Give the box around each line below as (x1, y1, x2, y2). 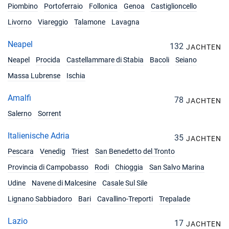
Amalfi (8, 93, 31, 103)
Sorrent (38, 109, 61, 118)
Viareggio (38, 18, 68, 26)
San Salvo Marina (149, 163, 204, 171)
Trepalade (159, 195, 190, 203)
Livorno (8, 18, 32, 26)
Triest (72, 147, 89, 155)
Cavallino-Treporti (97, 195, 153, 203)
